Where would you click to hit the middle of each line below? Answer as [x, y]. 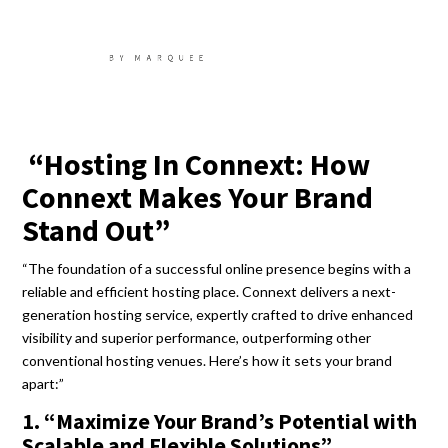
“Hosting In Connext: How [196, 164]
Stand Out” [96, 230]
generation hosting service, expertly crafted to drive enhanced [218, 314]
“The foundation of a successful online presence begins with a [217, 268]
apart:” [43, 383]
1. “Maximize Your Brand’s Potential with [220, 421]
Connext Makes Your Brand [198, 197]
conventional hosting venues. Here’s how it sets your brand [207, 360]
